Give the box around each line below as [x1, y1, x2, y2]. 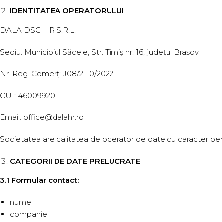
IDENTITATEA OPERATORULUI [10, 6, 124, 15]
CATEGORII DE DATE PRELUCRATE [10, 156, 140, 166]
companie [10, 209, 47, 219]
